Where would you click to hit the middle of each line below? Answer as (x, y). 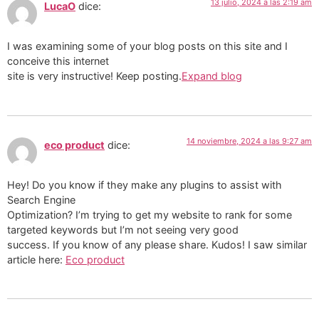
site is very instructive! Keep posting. (94, 76)
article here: (36, 259)
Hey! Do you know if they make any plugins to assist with (145, 184)
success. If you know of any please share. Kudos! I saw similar (157, 244)
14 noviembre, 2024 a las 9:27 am (249, 141)
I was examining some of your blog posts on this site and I (147, 46)
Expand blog (212, 76)
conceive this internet (58, 61)
